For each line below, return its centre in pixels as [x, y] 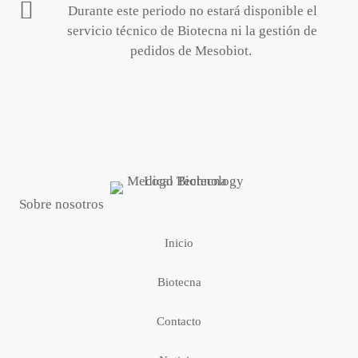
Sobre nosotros [62, 204]
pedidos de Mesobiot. [192, 51]
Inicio [179, 243]
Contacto [179, 321]
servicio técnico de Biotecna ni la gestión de [192, 31]
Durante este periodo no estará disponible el [192, 11]
